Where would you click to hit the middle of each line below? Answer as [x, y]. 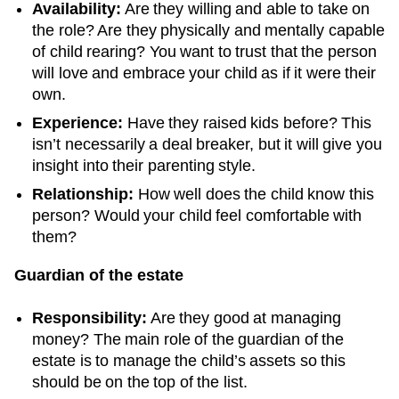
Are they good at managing [244, 318]
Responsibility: [90, 318]
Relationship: [83, 194]
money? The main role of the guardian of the [188, 339]
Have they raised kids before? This [247, 122]
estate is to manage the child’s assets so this [189, 360]
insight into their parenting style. [144, 165]
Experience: [77, 122]
